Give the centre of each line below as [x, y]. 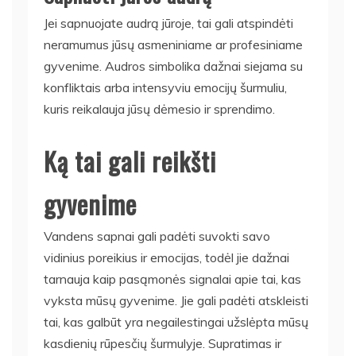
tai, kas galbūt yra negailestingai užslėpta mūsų [176, 322]
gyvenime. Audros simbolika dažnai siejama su [173, 66]
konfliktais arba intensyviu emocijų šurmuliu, [165, 87]
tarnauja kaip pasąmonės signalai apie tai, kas [172, 279]
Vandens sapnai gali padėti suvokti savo [157, 236]
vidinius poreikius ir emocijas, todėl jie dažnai [166, 257]
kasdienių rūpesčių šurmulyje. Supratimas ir [163, 343]
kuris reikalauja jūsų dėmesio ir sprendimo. [159, 109]
